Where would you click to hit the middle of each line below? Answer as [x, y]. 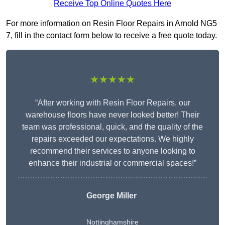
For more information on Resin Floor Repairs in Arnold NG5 [111, 24]
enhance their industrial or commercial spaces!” [113, 163]
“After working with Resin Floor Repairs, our [113, 103]
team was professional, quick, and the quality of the [113, 127]
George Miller [111, 196]
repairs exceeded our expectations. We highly [113, 139]
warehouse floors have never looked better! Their [113, 115]
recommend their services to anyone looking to [113, 151]
